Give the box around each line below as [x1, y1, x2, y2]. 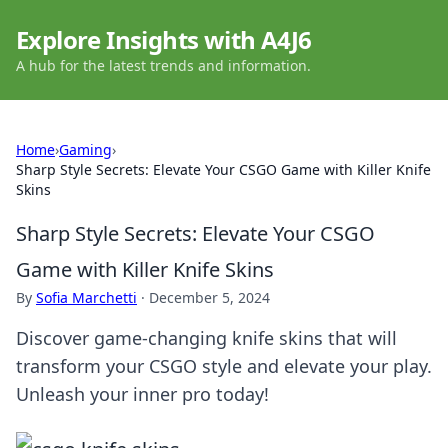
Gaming [59, 140, 112, 159]
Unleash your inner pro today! [16, 382, 269, 406]
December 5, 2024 [149, 288, 270, 307]
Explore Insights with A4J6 [16, 23, 312, 56]
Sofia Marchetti [36, 288, 137, 307]
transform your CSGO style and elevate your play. [16, 354, 432, 378]
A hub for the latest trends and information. [16, 56, 311, 75]
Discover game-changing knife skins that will [16, 326, 397, 350]
